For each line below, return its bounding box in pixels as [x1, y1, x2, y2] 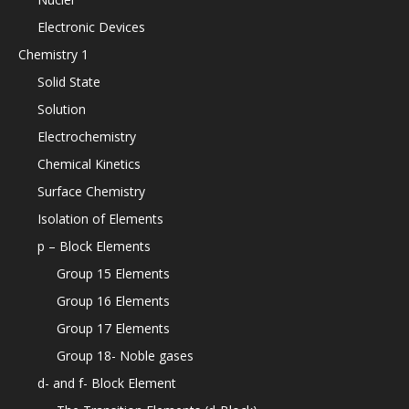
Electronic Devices [37, 17, 145, 36]
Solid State [37, 72, 100, 90]
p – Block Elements [37, 236, 151, 255]
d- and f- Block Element [37, 373, 176, 392]
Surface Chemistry [37, 182, 145, 200]
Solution [37, 100, 86, 118]
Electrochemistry [37, 127, 136, 145]
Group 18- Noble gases [57, 346, 194, 364]
